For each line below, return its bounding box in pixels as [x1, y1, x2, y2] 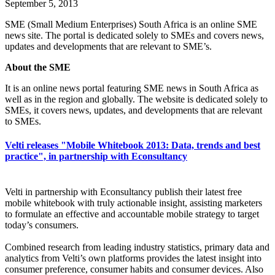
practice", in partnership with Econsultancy [5, 151, 187, 162]
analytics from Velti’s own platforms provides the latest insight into [5, 252, 261, 263]
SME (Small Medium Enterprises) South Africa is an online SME [5, 18, 257, 29]
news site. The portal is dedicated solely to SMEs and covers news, [5, 29, 264, 41]
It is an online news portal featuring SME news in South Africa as [5, 82, 258, 93]
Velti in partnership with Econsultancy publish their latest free [5, 186, 242, 197]
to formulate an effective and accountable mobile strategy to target [5, 208, 259, 219]
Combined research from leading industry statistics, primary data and [5, 241, 269, 252]
